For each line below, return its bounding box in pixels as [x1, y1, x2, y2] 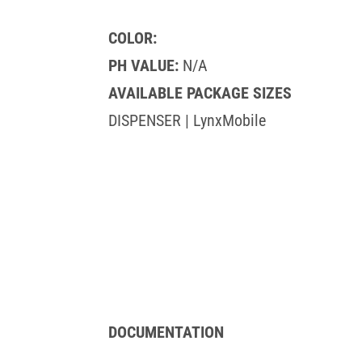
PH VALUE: [108, 55, 183, 75]
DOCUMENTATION [108, 322, 225, 343]
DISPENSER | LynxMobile [108, 110, 267, 130]
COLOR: [108, 27, 158, 48]
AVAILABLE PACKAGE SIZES [108, 82, 293, 103]
